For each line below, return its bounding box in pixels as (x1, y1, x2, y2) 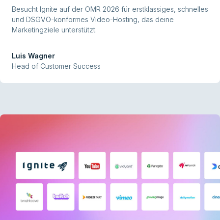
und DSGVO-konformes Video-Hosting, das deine (12, 15, 174, 24)
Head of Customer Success (12, 62, 101, 71)
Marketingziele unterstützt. (12, 26, 97, 34)
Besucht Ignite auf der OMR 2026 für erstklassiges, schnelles (12, 5, 208, 14)
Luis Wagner (12, 52, 55, 60)
